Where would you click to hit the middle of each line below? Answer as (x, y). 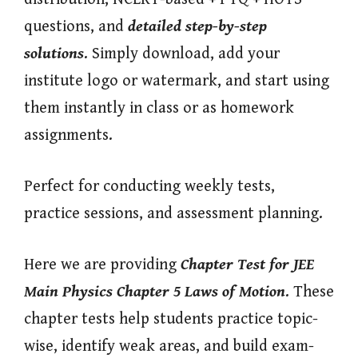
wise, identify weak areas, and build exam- (169, 346)
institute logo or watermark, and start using (177, 81)
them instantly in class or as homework (159, 108)
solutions (54, 54)
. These (310, 292)
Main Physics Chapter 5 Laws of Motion (155, 292)
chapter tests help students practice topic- (171, 319)
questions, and (76, 26)
